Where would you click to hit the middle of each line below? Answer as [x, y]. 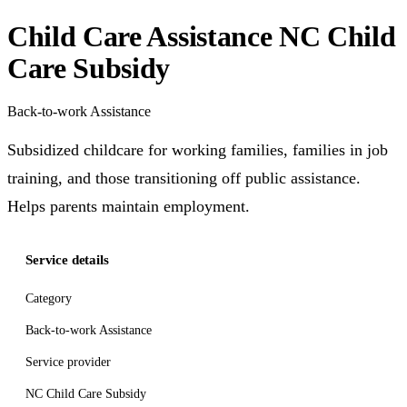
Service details [67, 260]
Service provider [68, 362]
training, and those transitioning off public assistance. [184, 178]
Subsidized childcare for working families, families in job [198, 150]
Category [49, 298]
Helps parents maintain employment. [129, 206]
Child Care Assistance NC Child [202, 36]
